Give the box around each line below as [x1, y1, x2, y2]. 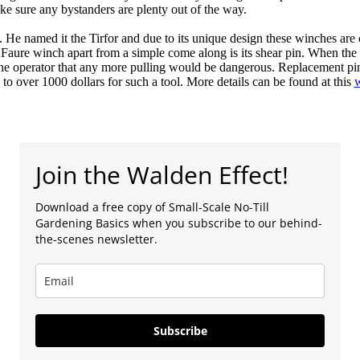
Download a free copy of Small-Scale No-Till [35, 198, 269, 215]
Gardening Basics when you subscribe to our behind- [35, 215, 322, 231]
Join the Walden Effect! [35, 157, 288, 191]
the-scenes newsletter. [35, 231, 157, 247]
